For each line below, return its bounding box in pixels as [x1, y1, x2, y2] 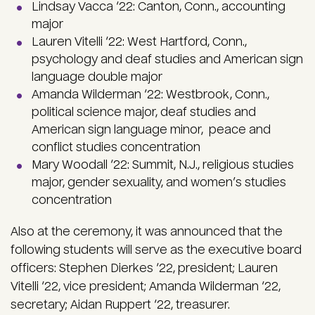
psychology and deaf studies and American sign [32, 53, 303, 67]
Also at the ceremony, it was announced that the [11, 225, 283, 239]
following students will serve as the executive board [11, 243, 302, 257]
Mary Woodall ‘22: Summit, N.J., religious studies [32, 158, 294, 172]
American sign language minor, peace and [32, 123, 271, 137]
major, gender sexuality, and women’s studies [32, 176, 286, 190]
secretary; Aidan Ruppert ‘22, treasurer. [11, 298, 230, 312]
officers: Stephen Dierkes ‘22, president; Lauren [11, 262, 278, 276]
